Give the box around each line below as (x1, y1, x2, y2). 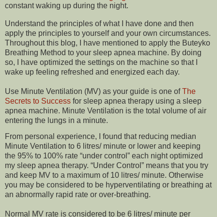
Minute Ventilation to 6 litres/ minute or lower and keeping (5, 142, 201, 151)
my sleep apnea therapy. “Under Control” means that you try (5, 161, 208, 170)
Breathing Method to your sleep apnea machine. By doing (5, 48, 201, 57)
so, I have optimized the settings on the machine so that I (5, 58, 198, 66)
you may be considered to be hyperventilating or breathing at (5, 181, 212, 189)
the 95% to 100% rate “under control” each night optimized (5, 152, 203, 160)
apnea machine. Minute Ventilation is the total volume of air (5, 106, 206, 115)
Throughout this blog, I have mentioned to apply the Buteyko (5, 38, 210, 47)
